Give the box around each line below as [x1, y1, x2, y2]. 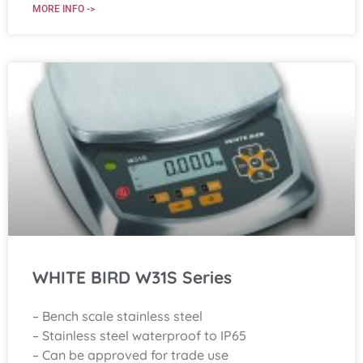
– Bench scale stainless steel [32, 307, 203, 324]
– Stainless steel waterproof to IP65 [32, 327, 246, 344]
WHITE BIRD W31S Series [32, 266, 232, 288]
